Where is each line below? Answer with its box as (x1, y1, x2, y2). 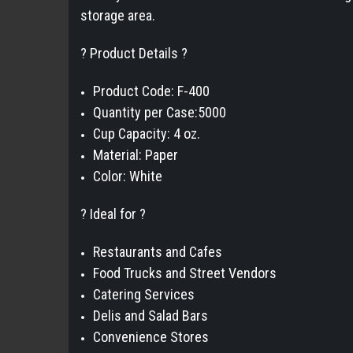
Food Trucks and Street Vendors (93, 264, 277, 281)
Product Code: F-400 (93, 82, 210, 99)
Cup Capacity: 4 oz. (93, 124, 204, 142)
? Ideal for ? (80, 205, 146, 222)
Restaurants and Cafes (93, 243, 223, 260)
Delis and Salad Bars (93, 307, 209, 324)
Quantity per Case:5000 (93, 103, 227, 121)
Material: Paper (93, 146, 179, 163)
